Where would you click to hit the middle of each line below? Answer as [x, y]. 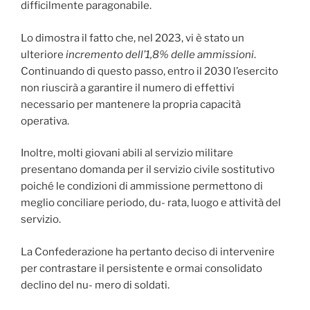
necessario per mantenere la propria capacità [131, 104]
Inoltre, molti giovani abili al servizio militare [127, 153]
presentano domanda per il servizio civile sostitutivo [148, 170]
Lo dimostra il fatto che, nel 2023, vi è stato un [133, 38]
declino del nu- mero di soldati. [95, 285]
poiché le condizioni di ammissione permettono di [142, 186]
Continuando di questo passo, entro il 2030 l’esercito [149, 71]
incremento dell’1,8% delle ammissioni [160, 54]
